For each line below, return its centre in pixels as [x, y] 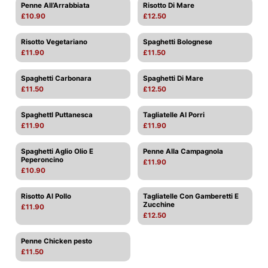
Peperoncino [42, 160]
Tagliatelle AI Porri [174, 115]
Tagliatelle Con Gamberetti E [191, 196]
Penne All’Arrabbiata [55, 5]
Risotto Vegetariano [54, 42]
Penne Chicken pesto [57, 241]
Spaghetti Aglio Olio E [57, 151]
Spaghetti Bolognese [178, 42]
